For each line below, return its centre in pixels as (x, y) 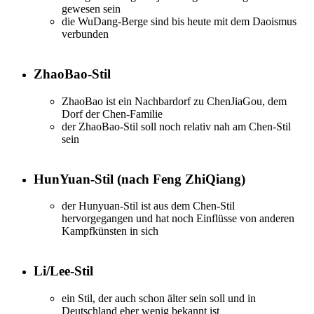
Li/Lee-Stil (63, 271)
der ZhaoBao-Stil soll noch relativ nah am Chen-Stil (176, 126)
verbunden (85, 34)
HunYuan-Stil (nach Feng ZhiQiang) (139, 179)
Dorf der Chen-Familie (112, 114)
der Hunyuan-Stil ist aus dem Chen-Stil (148, 206)
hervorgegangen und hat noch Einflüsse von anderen (178, 219)
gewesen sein (91, 9)
